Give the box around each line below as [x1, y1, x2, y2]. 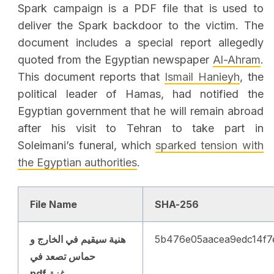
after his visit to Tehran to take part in [18, 122, 264, 135]
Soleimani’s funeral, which [18, 139, 156, 152]
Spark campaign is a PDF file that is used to [18, 2, 264, 15]
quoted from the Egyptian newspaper [18, 53, 213, 67]
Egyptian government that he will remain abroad [18, 105, 264, 118]
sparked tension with [155, 139, 264, 152]
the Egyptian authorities [18, 156, 138, 169]
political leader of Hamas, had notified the [18, 87, 264, 101]
